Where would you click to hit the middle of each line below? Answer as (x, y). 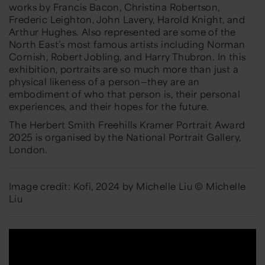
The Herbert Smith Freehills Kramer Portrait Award (127, 124)
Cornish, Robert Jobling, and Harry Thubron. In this (127, 56)
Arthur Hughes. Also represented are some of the (122, 31)
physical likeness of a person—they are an (104, 81)
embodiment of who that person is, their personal (125, 93)
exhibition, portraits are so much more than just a (124, 69)
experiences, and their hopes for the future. (109, 106)
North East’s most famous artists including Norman (127, 44)
